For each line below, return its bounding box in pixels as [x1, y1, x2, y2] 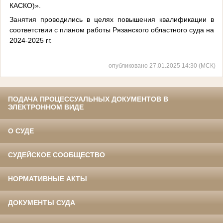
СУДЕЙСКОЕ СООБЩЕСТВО [8, 151, 105, 159]
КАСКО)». [9, 1, 41, 9]
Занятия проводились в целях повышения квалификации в [9, 15, 214, 23]
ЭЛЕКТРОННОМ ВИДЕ [8, 103, 84, 111]
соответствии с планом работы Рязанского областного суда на [9, 25, 214, 34]
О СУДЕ [8, 127, 34, 135]
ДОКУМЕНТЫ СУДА [8, 199, 75, 207]
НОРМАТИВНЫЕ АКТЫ [8, 175, 87, 183]
